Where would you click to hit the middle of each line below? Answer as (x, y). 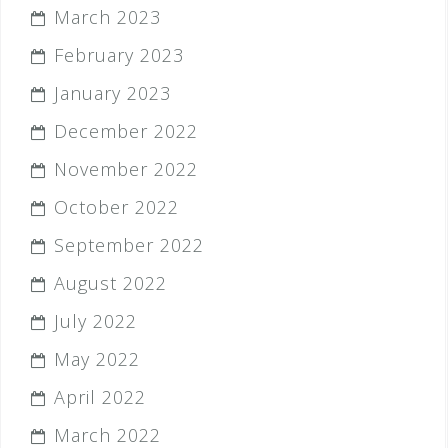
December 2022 (126, 131)
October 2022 (116, 207)
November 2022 (126, 169)
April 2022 (100, 397)
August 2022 (110, 283)
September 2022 (129, 245)
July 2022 (95, 321)
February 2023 (119, 55)
